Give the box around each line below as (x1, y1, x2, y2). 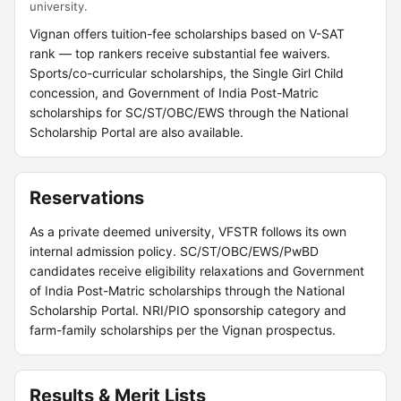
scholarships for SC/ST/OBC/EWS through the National (30, 105, 348, 120)
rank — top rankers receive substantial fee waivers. (30, 46, 330, 61)
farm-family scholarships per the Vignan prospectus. (30, 322, 336, 337)
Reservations (30, 187, 144, 209)
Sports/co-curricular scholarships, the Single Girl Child (30, 65, 344, 81)
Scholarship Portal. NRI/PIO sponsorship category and (30, 303, 346, 318)
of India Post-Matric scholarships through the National (30, 283, 345, 298)
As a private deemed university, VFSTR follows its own (30, 224, 346, 239)
